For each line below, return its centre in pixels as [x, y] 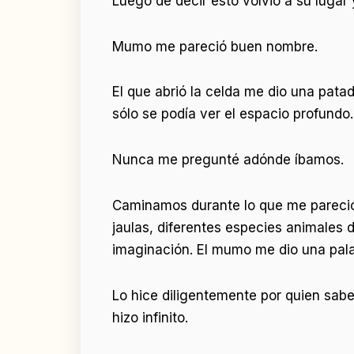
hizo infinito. [150, 317]
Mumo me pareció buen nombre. [215, 46]
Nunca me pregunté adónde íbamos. [228, 160]
